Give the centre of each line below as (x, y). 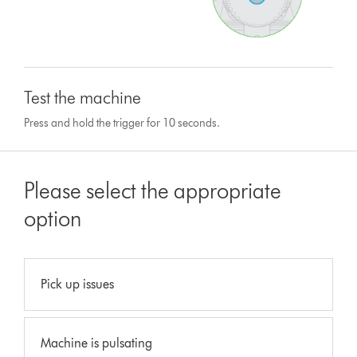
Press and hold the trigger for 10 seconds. (122, 124)
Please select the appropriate (153, 191)
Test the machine (83, 98)
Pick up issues (78, 284)
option (53, 219)
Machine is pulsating (97, 343)
